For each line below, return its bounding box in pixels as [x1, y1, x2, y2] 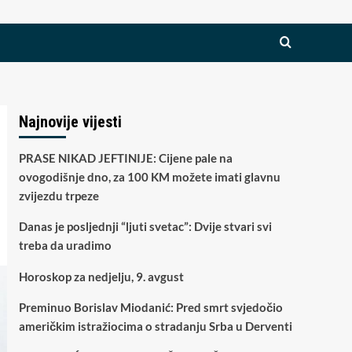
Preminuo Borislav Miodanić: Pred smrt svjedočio [18, 300, 283, 314]
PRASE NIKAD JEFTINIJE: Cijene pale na [18, 151, 233, 165]
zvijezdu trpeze [18, 189, 99, 203]
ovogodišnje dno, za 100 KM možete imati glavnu [18, 170, 280, 184]
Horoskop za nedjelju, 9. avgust [18, 269, 184, 284]
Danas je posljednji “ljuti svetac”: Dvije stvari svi [18, 219, 272, 233]
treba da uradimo [18, 238, 112, 252]
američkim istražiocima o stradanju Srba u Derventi [18, 319, 292, 333]
